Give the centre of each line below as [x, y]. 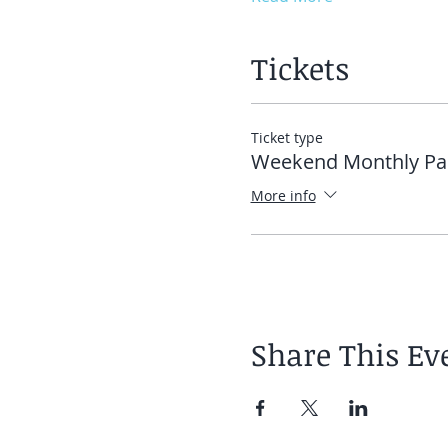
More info [283, 195]
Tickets [299, 68]
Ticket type [286, 137]
